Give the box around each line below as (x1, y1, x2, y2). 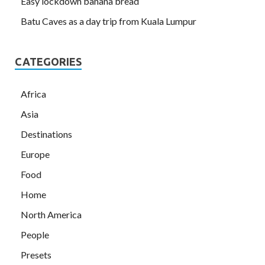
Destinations (21, 128, 72, 140)
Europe (21, 148, 50, 160)
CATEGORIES (15, 56, 82, 68)
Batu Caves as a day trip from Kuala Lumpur (21, 15, 196, 27)
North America (21, 209, 82, 221)
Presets (21, 249, 51, 261)
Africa (21, 88, 46, 100)
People (21, 229, 49, 241)
